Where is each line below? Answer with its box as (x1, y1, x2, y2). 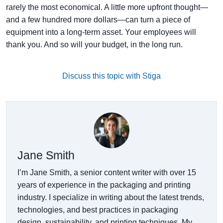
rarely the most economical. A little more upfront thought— (6, 2, 208, 11)
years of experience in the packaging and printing (17, 180, 191, 189)
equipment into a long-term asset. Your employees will (6, 27, 196, 36)
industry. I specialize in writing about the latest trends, (17, 193, 204, 202)
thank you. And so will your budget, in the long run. (6, 40, 183, 49)
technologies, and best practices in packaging (17, 205, 178, 214)
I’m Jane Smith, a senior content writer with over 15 (17, 168, 196, 177)
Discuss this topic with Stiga (62, 71, 161, 80)
